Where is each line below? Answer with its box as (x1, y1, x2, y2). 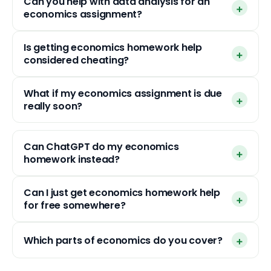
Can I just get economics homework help (24, 186, 220, 200)
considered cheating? (24, 53, 129, 67)
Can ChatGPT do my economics (24, 140, 179, 154)
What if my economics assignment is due (24, 87, 222, 100)
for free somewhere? (24, 198, 126, 212)
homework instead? (24, 152, 120, 166)
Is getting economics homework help (24, 41, 202, 54)
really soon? (24, 99, 83, 113)
